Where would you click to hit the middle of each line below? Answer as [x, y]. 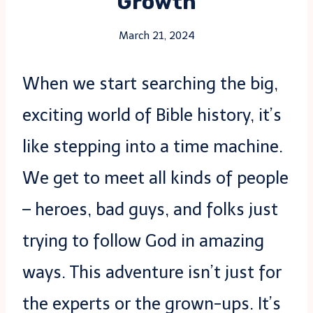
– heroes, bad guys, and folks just [150, 209]
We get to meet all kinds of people [155, 178]
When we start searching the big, [150, 83]
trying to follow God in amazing [143, 241]
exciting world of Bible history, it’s [152, 115]
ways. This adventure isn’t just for [152, 272]
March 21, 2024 [156, 36]
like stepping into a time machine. [153, 146]
